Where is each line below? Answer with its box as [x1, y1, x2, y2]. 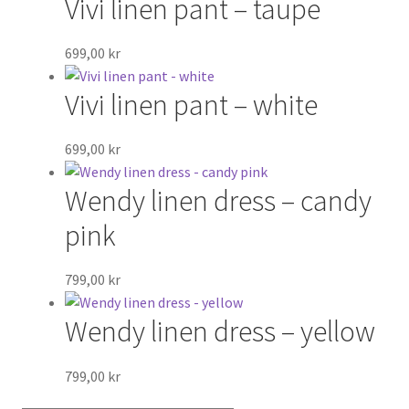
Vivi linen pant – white [64, 86, 318, 123]
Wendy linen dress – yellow [64, 313, 375, 351]
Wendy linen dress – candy [64, 183, 372, 220]
